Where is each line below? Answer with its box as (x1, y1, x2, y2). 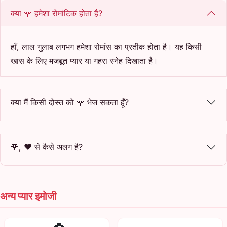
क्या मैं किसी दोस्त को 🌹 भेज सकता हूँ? (11, 97, 129, 107)
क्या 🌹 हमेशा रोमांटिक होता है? (11, 8, 102, 18)
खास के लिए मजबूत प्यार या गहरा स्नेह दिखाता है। (11, 55, 158, 66)
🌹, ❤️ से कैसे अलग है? (11, 142, 83, 152)
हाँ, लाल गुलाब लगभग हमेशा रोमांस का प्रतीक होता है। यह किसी (11, 41, 202, 52)
